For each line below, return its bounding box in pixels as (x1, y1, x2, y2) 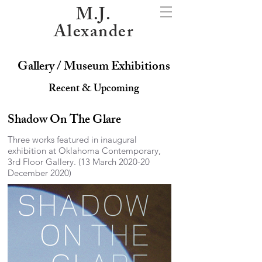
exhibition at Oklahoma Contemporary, (8, 145, 161, 156)
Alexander (53, 19, 134, 49)
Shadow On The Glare (8, 110, 121, 132)
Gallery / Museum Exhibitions (17, 57, 170, 78)
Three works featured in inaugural (8, 134, 137, 145)
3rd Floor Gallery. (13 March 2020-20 (8, 156, 150, 167)
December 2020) (8, 167, 71, 178)
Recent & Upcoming (48, 80, 139, 99)
